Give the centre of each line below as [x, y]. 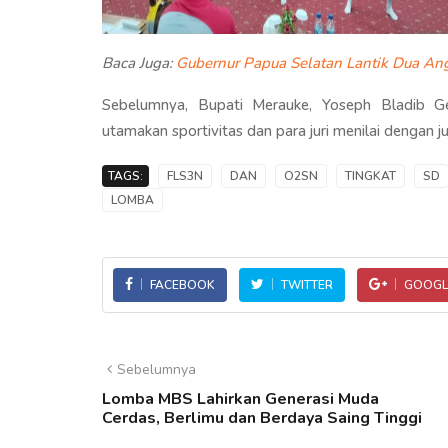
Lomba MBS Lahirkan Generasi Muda [240, 398]
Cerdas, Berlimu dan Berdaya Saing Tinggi [262, 417]
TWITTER [307, 284]
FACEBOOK [182, 284]
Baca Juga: [139, 62]
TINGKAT [370, 175]
